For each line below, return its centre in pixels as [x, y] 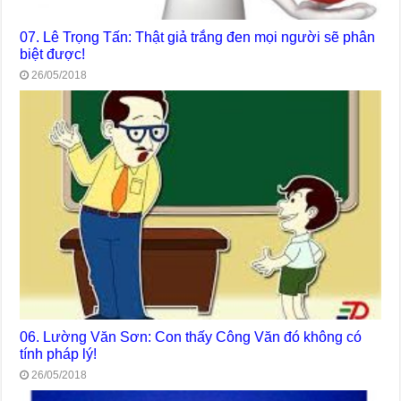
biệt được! [53, 54]
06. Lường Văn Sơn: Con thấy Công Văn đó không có [191, 337]
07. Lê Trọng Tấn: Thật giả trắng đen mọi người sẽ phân [198, 37]
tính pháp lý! [59, 354]
